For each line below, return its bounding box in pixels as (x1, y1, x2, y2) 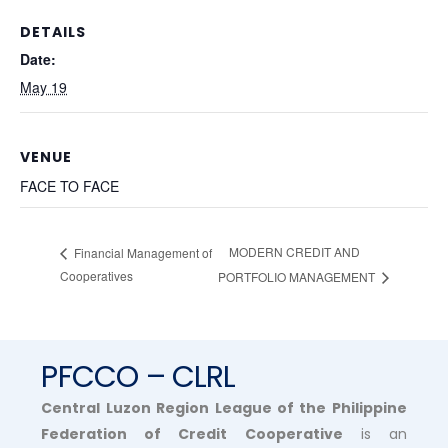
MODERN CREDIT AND (229, 243, 361, 261)
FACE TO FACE (20, 175, 119, 196)
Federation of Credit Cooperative (41, 424, 343, 445)
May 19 (20, 77, 67, 98)
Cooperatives (60, 267, 133, 285)
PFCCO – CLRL (41, 356, 236, 399)
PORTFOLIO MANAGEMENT (218, 268, 379, 286)
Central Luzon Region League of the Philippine (41, 398, 407, 419)
